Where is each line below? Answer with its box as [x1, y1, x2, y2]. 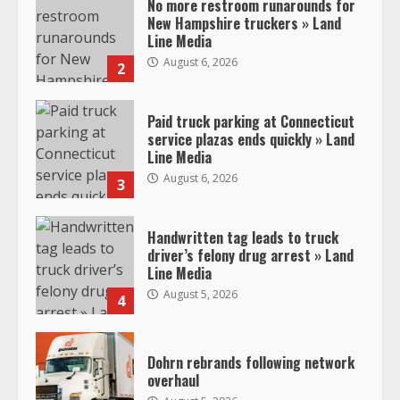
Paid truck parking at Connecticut [147, 110, 354, 132]
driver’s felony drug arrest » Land [147, 244, 354, 266]
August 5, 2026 [161, 286, 237, 302]
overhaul [147, 369, 199, 391]
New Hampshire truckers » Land [147, 12, 341, 34]
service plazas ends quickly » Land [147, 128, 354, 150]
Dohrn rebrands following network [147, 351, 354, 373]
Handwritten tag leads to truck [147, 226, 338, 248]
